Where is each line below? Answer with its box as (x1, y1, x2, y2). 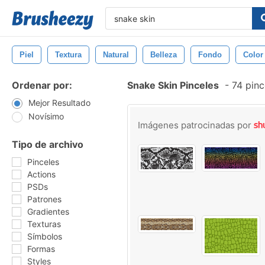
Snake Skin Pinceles (127, 79, 219, 91)
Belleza (150, 50, 177, 59)
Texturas (27, 219, 61, 229)
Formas (27, 244, 55, 254)
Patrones (27, 194, 62, 204)
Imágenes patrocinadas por (138, 119, 254, 131)
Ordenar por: (12, 79, 72, 91)
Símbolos (27, 231, 62, 241)
